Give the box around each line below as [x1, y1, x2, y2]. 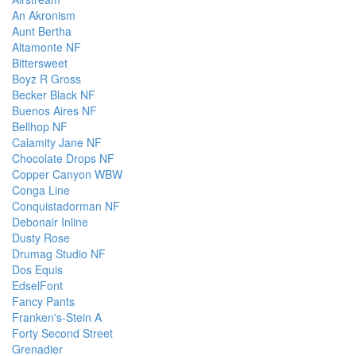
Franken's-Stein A [12, 309, 102, 326]
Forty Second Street [12, 325, 113, 342]
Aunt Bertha [12, 23, 72, 40]
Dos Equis [12, 261, 63, 278]
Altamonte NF [12, 39, 81, 56]
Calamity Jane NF [12, 134, 102, 151]
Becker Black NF [12, 87, 95, 103]
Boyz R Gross [12, 71, 81, 87]
